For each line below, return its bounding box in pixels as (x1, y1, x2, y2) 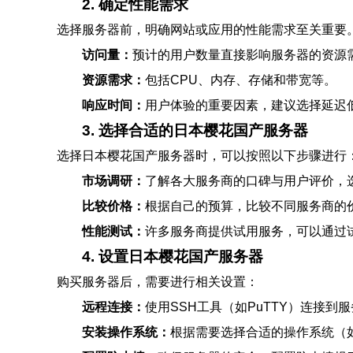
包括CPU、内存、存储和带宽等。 (145, 73, 336, 87)
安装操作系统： (82, 325, 170, 339)
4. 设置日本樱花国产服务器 (82, 248, 263, 265)
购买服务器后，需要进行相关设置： (57, 275, 258, 288)
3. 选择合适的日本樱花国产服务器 (82, 122, 308, 139)
